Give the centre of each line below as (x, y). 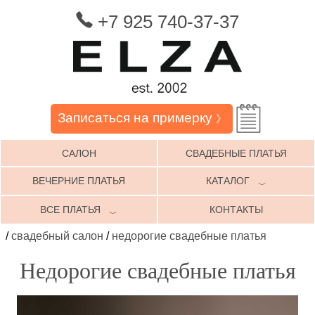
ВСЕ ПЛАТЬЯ (71, 209)
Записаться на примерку (136, 118)
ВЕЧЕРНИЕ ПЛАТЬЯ (79, 181)
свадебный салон (57, 236)
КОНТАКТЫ (236, 209)
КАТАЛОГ (228, 181)
